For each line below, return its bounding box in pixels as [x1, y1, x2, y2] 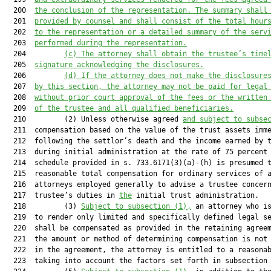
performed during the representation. [34, 39, 187, 47]
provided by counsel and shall [34, 17, 157, 25]
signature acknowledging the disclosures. [34, 60, 204, 69]
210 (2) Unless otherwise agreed [5, 115, 183, 123]
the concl [34, 6, 73, 15]
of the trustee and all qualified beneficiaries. [34, 104, 233, 113]
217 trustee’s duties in [5, 191, 119, 200]
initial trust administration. [132, 191, 259, 200]
